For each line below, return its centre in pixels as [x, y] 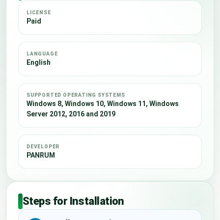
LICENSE [39, 13]
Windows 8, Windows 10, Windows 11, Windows [103, 104]
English [39, 62]
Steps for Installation [73, 201]
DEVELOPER [43, 147]
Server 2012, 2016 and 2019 [71, 114]
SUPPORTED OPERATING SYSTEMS [76, 95]
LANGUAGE [42, 54]
